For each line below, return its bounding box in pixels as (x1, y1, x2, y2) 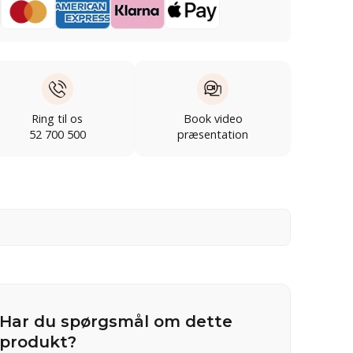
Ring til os (32, 110, 83, 126)
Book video (183, 110, 243, 126)
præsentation (177, 126, 249, 142)
